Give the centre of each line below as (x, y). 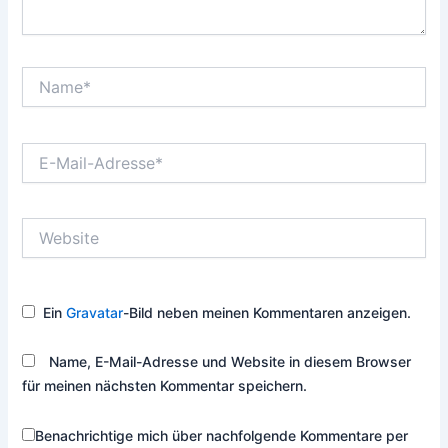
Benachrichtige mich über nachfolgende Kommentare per (222, 435)
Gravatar (95, 312)
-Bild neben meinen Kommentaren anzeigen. (267, 312)
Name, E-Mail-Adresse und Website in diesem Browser (230, 362)
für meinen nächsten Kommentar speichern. (165, 386)
